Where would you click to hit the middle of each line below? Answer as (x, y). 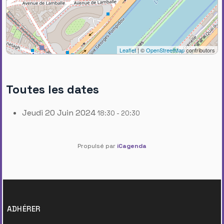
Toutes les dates (52, 89)
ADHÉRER (24, 208)
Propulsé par (97, 146)
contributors (200, 50)
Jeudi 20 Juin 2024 (59, 112)
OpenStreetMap (165, 50)
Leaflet (128, 50)
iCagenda (132, 146)
